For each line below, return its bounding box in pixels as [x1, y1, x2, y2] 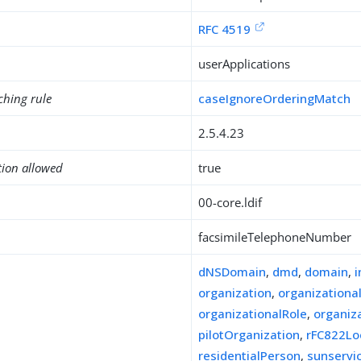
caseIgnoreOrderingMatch [198, 90, 351, 106]
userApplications [198, 56, 291, 72]
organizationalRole [198, 305, 308, 322]
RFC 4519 [198, 21, 251, 37]
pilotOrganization [198, 326, 301, 342]
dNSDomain [198, 263, 267, 280]
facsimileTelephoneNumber [198, 229, 352, 245]
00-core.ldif [198, 194, 263, 210]
